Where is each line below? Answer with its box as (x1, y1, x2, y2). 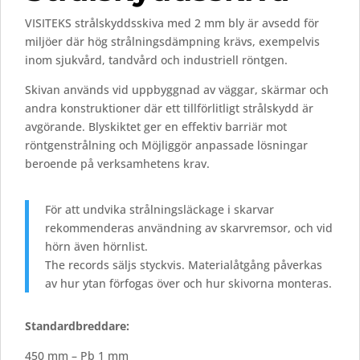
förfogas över (109, 276, 183, 292)
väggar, (219, 82, 261, 98)
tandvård (108, 52, 161, 68)
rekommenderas (45, 220, 137, 236)
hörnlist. (103, 239, 148, 255)
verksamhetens (97, 156, 183, 172)
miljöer (25, 34, 66, 50)
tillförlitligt (183, 100, 243, 117)
